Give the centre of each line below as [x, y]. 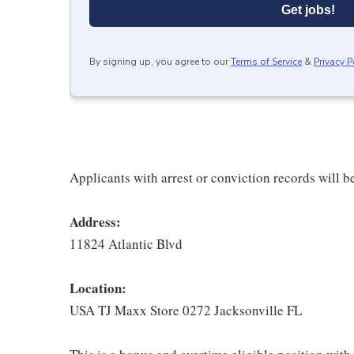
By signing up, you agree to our [159, 61]
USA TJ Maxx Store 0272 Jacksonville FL [186, 310]
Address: [95, 221]
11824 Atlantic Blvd [126, 243]
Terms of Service [266, 61]
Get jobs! [308, 9]
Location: [98, 288]
